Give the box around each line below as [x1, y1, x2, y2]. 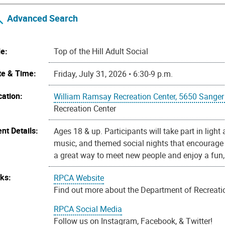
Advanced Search [7, 12, 78, 25]
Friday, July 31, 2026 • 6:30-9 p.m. [54, 68, 173, 80]
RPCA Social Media [54, 203, 123, 215]
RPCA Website [54, 172, 104, 184]
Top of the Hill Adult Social [54, 46, 149, 57]
